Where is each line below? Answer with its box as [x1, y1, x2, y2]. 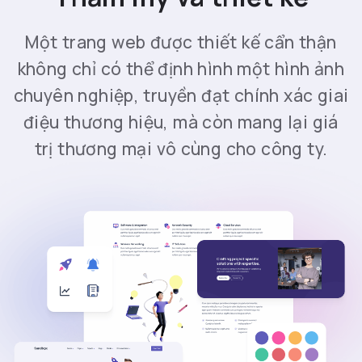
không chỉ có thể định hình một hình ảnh [17, 57, 345, 81]
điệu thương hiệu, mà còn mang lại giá [23, 111, 339, 134]
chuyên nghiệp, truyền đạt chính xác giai [13, 84, 349, 107]
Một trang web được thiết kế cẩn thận [25, 31, 337, 54]
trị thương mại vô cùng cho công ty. [34, 137, 328, 161]
